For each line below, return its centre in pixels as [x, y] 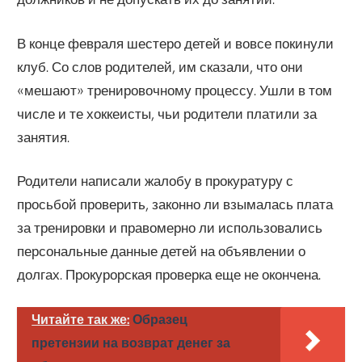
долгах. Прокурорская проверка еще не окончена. [169, 275]
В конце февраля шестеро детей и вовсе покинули [176, 43]
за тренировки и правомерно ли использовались [170, 228]
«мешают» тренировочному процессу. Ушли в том [175, 90]
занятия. [44, 137]
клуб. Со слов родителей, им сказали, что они [160, 66]
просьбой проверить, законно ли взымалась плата [175, 204]
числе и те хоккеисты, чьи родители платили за [167, 113]
